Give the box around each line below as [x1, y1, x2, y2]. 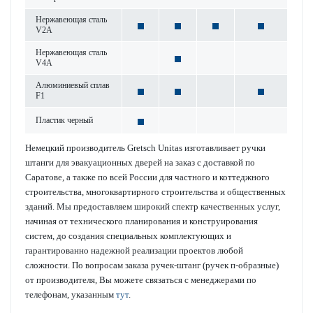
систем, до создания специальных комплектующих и [25, 230, 231, 241]
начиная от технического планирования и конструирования [25, 215, 258, 226]
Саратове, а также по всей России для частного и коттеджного [25, 171, 270, 182]
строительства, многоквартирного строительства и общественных [25, 186, 286, 197]
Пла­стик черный [36, 115, 93, 125]
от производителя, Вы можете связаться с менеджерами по [25, 274, 256, 285]
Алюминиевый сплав [36, 80, 110, 90]
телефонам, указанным [25, 289, 116, 300]
